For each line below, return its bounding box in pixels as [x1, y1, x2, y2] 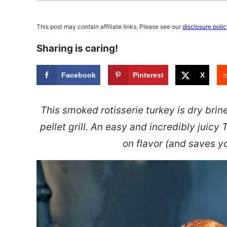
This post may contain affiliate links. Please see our [36, 23, 182, 30]
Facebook [61, 71, 96, 79]
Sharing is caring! [36, 43, 118, 54]
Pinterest [132, 71, 164, 79]
